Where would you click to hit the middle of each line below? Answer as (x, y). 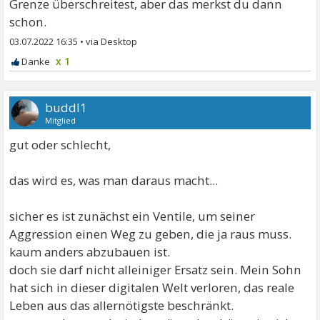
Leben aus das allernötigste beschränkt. (122, 305)
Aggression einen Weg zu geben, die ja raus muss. (151, 234)
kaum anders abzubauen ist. (90, 252)
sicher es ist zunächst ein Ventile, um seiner (132, 216)
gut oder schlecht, (60, 145)
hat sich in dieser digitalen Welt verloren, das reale (152, 287)
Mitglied (61, 120)
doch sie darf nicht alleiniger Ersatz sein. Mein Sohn (156, 270)
